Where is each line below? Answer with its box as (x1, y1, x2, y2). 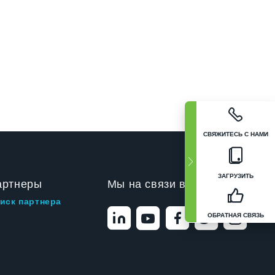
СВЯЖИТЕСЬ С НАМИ (203, 130, 268, 139)
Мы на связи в (107, 178, 186, 190)
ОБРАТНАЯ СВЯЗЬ (207, 211, 264, 220)
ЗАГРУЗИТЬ (218, 171, 254, 180)
